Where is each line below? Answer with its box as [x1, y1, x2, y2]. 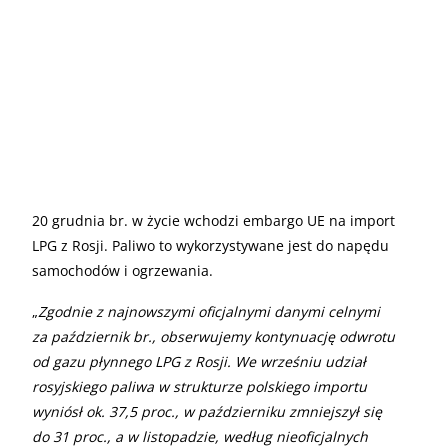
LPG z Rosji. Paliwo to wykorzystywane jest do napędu [32, 235, 389, 255]
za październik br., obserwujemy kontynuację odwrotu [32, 326, 395, 346]
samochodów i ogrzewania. [32, 260, 213, 280]
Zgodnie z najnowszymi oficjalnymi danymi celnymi [38, 301, 380, 321]
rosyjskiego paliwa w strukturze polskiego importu [32, 376, 367, 396]
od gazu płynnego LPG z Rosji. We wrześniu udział [32, 351, 366, 371]
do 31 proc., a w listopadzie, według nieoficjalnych [32, 426, 368, 446]
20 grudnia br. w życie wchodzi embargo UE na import [32, 210, 395, 230]
